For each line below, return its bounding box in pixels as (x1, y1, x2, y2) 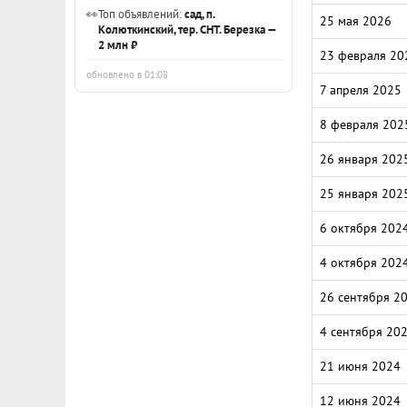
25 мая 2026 (320, 13, 392, 29)
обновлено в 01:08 (86, 68, 168, 81)
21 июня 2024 (320, 358, 401, 374)
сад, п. (184, 6, 214, 21)
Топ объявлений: (98, 6, 184, 21)
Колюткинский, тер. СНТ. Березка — (98, 22, 276, 36)
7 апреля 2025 (320, 82, 402, 98)
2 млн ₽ (98, 37, 137, 52)
